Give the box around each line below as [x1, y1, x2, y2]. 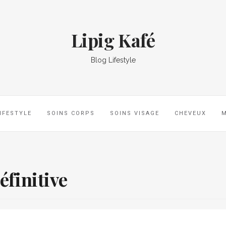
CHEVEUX [175, 110, 206, 117]
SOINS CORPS [47, 110, 95, 117]
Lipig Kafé [71, 28, 155, 52]
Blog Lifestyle [90, 56, 136, 64]
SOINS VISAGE [110, 110, 159, 117]
